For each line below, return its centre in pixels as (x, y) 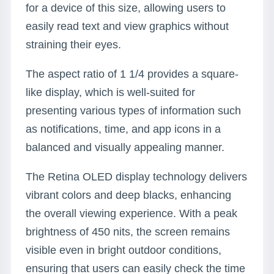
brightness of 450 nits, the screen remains (128, 232)
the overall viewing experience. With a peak (131, 213)
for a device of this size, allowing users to (126, 8)
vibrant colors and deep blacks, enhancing (128, 195)
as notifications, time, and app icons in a (123, 129)
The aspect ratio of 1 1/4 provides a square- (132, 74)
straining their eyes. (73, 45)
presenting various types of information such (133, 111)
